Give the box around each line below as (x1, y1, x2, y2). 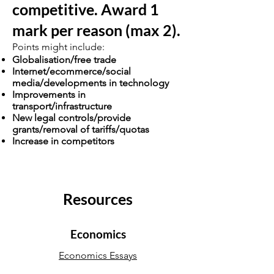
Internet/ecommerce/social (12, 65, 131, 77)
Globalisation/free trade (12, 54, 116, 65)
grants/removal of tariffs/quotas (12, 124, 149, 135)
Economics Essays (59, 250, 137, 261)
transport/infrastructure (12, 100, 112, 112)
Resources (63, 190, 133, 208)
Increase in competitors (12, 135, 114, 147)
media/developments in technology (12, 77, 169, 89)
